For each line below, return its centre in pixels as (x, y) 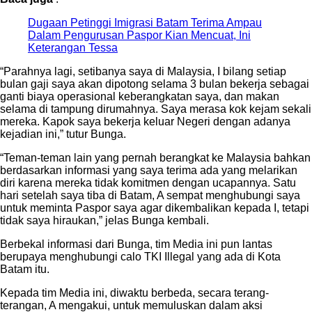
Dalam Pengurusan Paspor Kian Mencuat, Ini (139, 36)
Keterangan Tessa (73, 48)
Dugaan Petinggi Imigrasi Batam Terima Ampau (145, 23)
